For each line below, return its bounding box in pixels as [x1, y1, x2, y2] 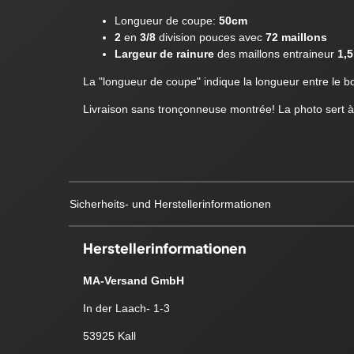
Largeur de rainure [114, 47, 214, 60]
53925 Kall [82, 329, 136, 342]
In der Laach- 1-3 [82, 301, 170, 314]
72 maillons [265, 30, 327, 43]
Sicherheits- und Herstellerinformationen [70, 197, 271, 210]
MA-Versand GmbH [82, 273, 184, 287]
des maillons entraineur [213, 47, 337, 60]
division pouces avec [155, 30, 265, 43]
